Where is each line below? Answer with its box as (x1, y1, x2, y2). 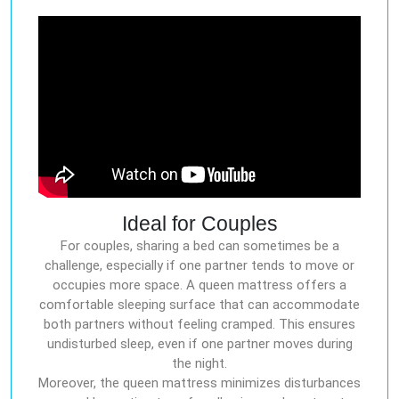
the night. (172, 355, 227, 372)
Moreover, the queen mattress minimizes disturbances (38, 375, 361, 392)
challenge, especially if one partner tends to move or (45, 257, 354, 274)
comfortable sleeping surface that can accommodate (39, 297, 360, 313)
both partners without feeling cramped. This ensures (44, 316, 355, 333)
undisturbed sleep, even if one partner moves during (46, 336, 353, 353)
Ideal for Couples (121, 212, 278, 236)
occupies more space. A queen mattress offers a (53, 277, 346, 294)
